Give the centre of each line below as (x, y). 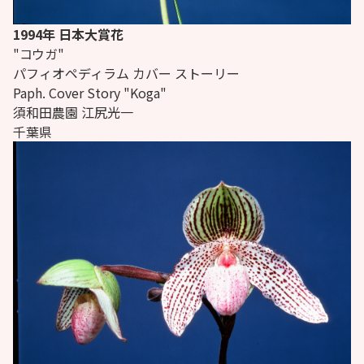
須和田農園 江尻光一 (73, 112)
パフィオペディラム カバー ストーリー (126, 73)
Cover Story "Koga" (106, 92)
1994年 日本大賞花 (68, 34)
